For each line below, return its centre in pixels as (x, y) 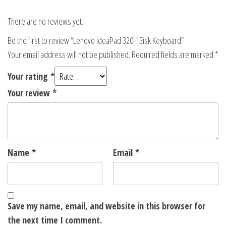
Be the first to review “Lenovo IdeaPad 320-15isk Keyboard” (96, 41)
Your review (30, 93)
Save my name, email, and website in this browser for (106, 206)
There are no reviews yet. (45, 21)
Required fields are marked (173, 55)
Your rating (29, 76)
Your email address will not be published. (69, 55)
